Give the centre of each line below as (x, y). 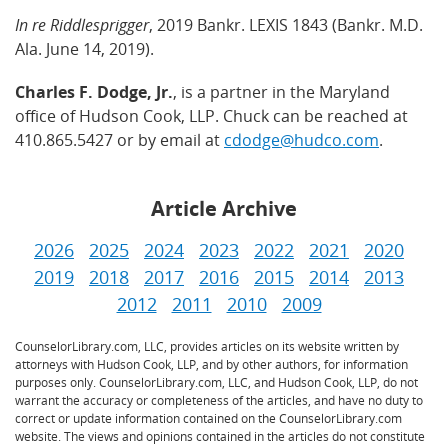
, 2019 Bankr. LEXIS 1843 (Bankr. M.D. (286, 24)
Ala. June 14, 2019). (84, 48)
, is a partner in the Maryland (281, 91)
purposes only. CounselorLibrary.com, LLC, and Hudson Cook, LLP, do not (216, 382)
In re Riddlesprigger (82, 24)
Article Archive (224, 208)
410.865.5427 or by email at (119, 139)
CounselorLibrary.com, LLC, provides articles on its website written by (207, 346)
